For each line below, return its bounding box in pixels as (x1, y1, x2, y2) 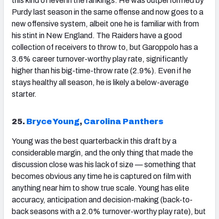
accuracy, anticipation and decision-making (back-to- (12, 196, 193, 204)
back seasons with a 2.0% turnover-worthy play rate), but (12, 207, 206, 216)
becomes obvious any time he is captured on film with (12, 172, 191, 181)
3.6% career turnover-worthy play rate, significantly (12, 55, 188, 64)
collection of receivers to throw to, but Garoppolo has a (12, 43, 198, 52)
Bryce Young (26, 117, 80, 126)
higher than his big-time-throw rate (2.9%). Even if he (12, 66, 191, 75)
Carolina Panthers (84, 117, 163, 126)
